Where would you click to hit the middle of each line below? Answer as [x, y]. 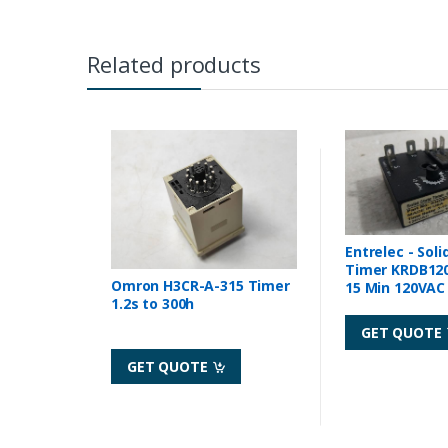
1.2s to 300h [153, 304]
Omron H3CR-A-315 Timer [200, 286]
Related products [174, 64]
